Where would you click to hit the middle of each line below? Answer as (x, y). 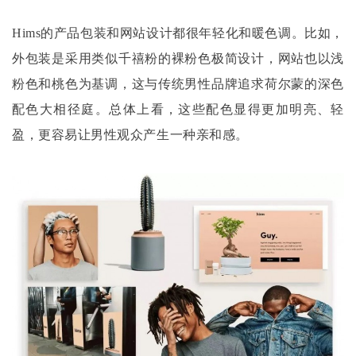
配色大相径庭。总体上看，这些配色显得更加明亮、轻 (178, 110)
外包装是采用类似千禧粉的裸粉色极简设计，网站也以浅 (178, 59)
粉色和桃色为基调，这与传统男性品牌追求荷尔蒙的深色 (178, 84)
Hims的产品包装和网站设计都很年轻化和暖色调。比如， (178, 33)
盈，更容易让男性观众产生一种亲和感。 (130, 135)
